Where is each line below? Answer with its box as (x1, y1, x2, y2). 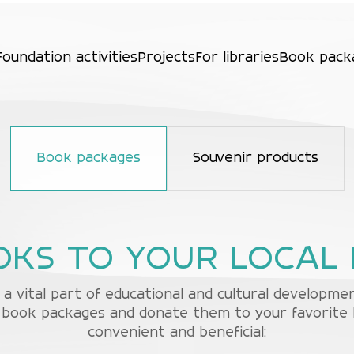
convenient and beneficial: (88, 327, 266, 340)
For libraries (195, 52, 279, 66)
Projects (137, 52, 195, 66)
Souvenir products (192, 153, 318, 165)
